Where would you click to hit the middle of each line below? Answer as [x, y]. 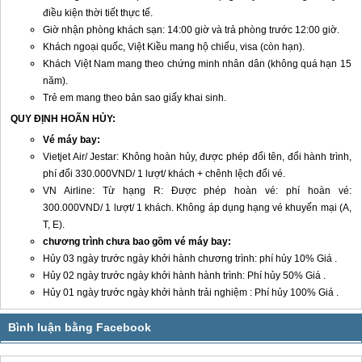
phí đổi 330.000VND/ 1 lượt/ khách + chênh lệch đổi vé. [164, 174]
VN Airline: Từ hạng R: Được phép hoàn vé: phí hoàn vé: [197, 191]
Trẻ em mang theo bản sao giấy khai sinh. [135, 98]
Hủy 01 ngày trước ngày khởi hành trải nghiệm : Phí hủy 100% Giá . [191, 293]
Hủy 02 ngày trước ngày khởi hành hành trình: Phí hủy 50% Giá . [185, 276]
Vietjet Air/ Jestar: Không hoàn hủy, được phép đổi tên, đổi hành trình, [197, 157]
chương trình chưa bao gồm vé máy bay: [137, 242]
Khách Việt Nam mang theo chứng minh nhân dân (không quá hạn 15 [197, 64]
